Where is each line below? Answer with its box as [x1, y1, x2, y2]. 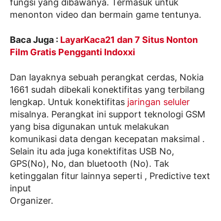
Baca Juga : [10, 35, 60, 45]
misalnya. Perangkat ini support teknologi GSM [10, 109, 205, 120]
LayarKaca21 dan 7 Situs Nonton [60, 35, 198, 45]
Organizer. [10, 195, 53, 206]
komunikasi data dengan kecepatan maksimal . [10, 134, 205, 145]
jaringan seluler [127, 97, 190, 108]
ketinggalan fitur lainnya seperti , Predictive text [10, 171, 210, 182]
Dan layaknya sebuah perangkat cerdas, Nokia [10, 72, 204, 83]
